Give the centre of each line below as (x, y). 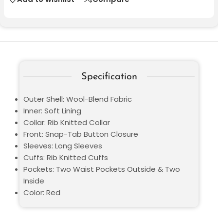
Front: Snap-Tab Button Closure (81, 134)
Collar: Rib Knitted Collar (67, 122)
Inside (34, 181)
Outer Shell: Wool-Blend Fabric (78, 99)
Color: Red (42, 192)
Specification (109, 77)
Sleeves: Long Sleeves (63, 145)
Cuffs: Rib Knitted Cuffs (66, 157)
